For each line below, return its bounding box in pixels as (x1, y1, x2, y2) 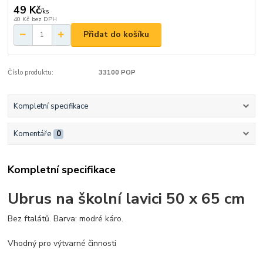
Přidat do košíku (83, 29, 149, 41)
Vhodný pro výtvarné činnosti (8, 238, 117, 249)
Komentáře (13, 129, 51, 140)
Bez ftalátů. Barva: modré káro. (8, 213, 124, 225)
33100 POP (98, 68, 136, 77)
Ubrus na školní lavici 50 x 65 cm (8, 187, 245, 209)
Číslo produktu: (8, 68, 54, 77)
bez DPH (31, 14, 57, 23)
